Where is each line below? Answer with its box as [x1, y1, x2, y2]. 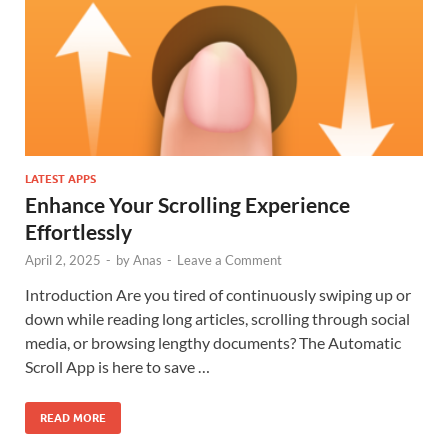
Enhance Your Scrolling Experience [25, 191, 350, 217]
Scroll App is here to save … [25, 356, 210, 376]
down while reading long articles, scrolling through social [25, 308, 410, 328]
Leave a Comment [177, 251, 282, 268]
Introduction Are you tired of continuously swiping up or [25, 284, 411, 304]
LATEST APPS [25, 171, 96, 186]
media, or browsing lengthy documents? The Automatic [25, 332, 401, 352]
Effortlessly [25, 218, 132, 244]
